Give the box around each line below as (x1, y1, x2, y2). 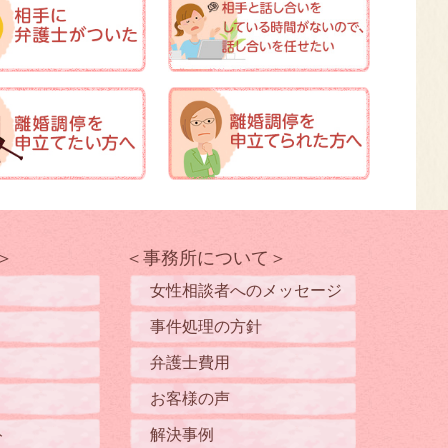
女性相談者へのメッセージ (150, 282, 342, 300)
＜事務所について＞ (125, 248, 287, 269)
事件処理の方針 (150, 318, 262, 336)
